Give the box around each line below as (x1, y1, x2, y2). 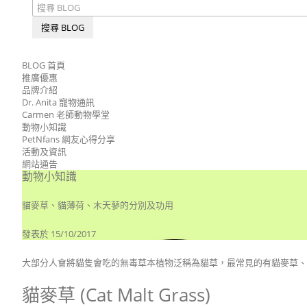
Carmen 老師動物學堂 (22, 108, 110, 121)
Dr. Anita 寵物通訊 (22, 96, 95, 108)
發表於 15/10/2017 (22, 228, 96, 240)
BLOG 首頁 (22, 59, 65, 71)
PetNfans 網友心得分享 (22, 133, 115, 145)
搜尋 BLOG (41, 21, 84, 34)
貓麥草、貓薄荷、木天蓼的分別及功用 (22, 199, 173, 211)
